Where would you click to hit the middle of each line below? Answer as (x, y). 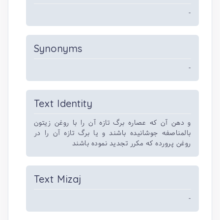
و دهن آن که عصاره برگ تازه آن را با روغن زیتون (112, 123)
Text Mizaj (58, 179)
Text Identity (63, 103)
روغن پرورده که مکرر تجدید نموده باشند (131, 143)
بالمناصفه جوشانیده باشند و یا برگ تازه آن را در (112, 133)
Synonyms (58, 48)
